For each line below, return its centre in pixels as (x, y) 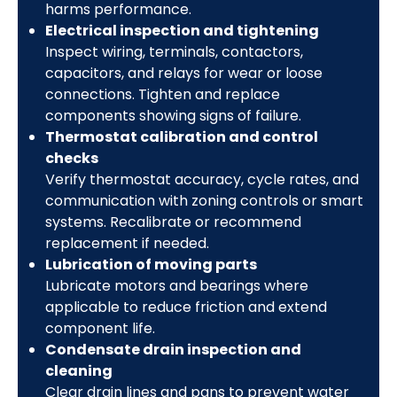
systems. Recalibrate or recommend (173, 222)
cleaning (78, 370)
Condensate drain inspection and (173, 349)
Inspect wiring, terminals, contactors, (174, 51)
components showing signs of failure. (173, 115)
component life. (100, 328)
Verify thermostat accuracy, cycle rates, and (202, 179)
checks (71, 158)
